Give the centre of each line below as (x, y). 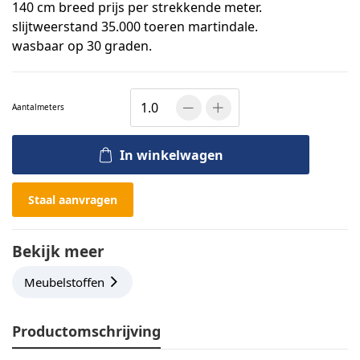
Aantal (25, 107)
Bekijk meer (58, 251)
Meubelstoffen (64, 282)
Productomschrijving (86, 331)
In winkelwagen (172, 155)
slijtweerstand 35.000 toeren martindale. (135, 26)
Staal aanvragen (73, 199)
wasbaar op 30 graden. (82, 45)
